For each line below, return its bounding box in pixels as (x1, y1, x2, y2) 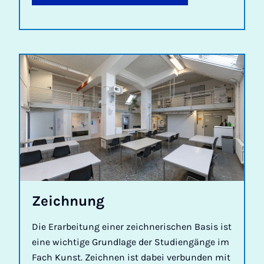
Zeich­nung (32, 193, 104, 210)
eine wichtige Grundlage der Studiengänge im (32, 236, 229, 248)
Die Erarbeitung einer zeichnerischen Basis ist (32, 221, 232, 233)
